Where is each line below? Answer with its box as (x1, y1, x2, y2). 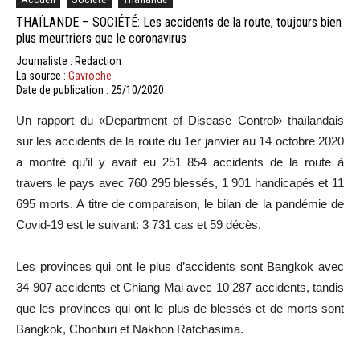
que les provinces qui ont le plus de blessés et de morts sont (16, 301, 344, 315)
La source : (16, 68, 68, 82)
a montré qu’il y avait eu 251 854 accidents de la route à (16, 154, 344, 169)
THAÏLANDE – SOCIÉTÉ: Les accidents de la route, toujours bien (16, 14, 342, 30)
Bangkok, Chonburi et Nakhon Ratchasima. (16, 321, 243, 336)
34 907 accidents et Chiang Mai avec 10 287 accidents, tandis (16, 280, 344, 294)
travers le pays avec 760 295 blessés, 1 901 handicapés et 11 (16, 175, 344, 190)
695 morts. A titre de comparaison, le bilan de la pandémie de (16, 196, 344, 211)
